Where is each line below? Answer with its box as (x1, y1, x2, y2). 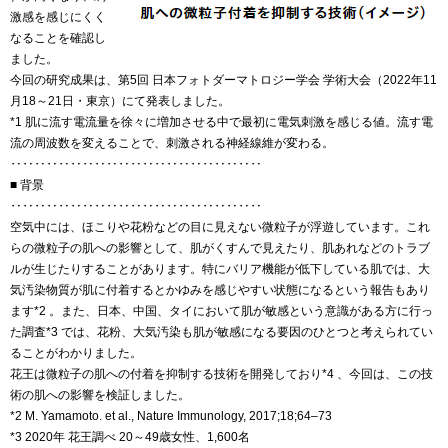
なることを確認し (10, 31, 106, 45)
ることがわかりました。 (10, 346, 142, 360)
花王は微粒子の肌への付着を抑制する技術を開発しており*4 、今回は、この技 (10, 367, 433, 381)
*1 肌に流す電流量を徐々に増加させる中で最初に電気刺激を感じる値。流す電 (10, 115, 433, 129)
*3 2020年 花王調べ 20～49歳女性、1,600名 (10, 430, 250, 444)
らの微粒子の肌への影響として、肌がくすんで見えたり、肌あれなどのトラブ (10, 241, 430, 255)
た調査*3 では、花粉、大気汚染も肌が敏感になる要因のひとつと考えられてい (10, 325, 433, 339)
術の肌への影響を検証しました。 (10, 388, 190, 402)
